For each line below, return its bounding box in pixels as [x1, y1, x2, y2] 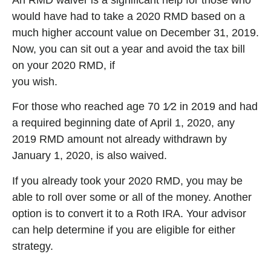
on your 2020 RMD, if [12, 59, 115, 72]
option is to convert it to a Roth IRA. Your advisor [12, 207, 246, 220]
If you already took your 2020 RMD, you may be [12, 174, 243, 187]
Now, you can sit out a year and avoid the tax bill [12, 43, 245, 56]
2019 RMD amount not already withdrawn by [12, 133, 227, 146]
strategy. [12, 240, 53, 252]
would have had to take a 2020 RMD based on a [12, 10, 245, 23]
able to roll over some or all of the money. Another [12, 191, 252, 203]
